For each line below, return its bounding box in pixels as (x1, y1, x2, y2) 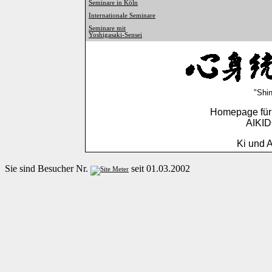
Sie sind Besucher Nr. (5, 163, 90, 174)
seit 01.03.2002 (131, 163, 190, 174)
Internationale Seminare (89, 12, 155, 19)
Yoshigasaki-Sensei (89, 32, 142, 38)
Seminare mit (89, 25, 126, 32)
